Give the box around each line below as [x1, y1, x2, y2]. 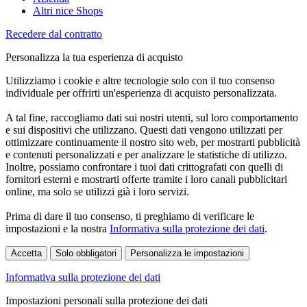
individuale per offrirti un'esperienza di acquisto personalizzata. [5, 87, 277, 99]
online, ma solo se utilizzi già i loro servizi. [5, 186, 189, 198]
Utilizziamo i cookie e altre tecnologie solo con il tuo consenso [5, 75, 275, 87]
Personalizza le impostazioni [130, 248, 244, 259]
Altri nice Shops [33, 5, 103, 17]
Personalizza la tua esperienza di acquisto [5, 51, 183, 64]
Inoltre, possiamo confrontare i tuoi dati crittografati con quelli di [5, 161, 283, 173]
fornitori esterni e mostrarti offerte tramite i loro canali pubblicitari [5, 173, 287, 186]
